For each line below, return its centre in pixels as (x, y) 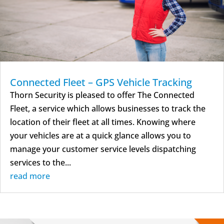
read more (30, 176)
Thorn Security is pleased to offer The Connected (102, 95)
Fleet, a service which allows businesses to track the (108, 108)
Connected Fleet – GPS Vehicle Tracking (101, 82)
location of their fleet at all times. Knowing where (103, 122)
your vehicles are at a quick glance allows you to (100, 135)
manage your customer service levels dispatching (103, 149)
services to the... (40, 162)
